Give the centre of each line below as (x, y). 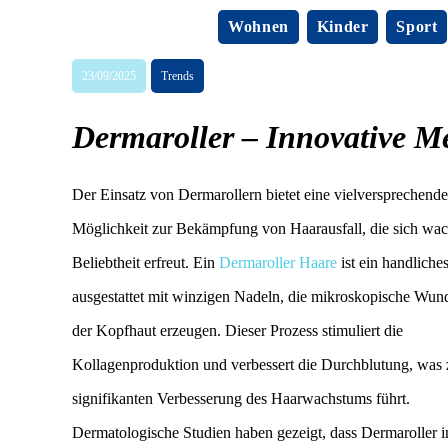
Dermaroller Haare (278, 262)
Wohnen (258, 26)
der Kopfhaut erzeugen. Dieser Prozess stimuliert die (237, 330)
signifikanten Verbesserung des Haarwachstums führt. (241, 398)
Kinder (342, 26)
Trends (177, 76)
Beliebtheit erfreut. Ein (145, 262)
